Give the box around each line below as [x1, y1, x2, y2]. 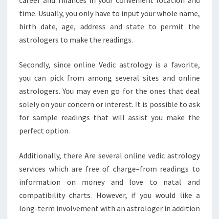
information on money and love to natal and [19, 177, 200, 187]
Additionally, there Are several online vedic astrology [19, 151, 200, 160]
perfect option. [19, 126, 70, 135]
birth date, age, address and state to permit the [19, 22, 200, 31]
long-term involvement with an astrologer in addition [19, 203, 200, 213]
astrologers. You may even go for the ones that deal [19, 86, 200, 96]
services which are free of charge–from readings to [19, 164, 200, 174]
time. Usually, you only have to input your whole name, [19, 8, 200, 18]
